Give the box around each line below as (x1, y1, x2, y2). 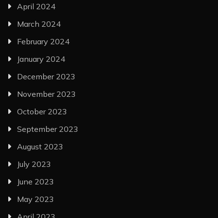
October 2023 (17, 107, 67, 117)
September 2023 (17, 124, 78, 134)
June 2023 (17, 177, 54, 187)
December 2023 (17, 72, 75, 82)
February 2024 (17, 36, 70, 47)
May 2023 (17, 194, 54, 204)
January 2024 (17, 54, 65, 64)
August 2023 (17, 142, 63, 152)
